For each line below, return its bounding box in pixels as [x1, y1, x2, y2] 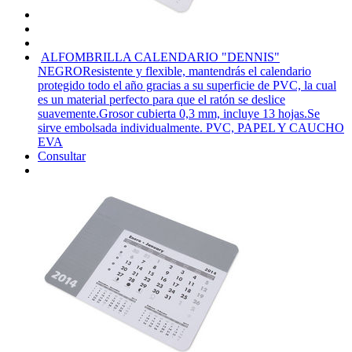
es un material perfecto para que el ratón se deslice [38, 92, 285, 106]
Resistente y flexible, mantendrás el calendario [82, 64, 311, 78]
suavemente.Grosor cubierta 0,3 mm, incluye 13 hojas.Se [38, 106, 320, 120]
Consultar [38, 148, 86, 163]
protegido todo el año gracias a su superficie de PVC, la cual [38, 78, 336, 92]
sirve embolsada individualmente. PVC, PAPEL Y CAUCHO [38, 120, 344, 134]
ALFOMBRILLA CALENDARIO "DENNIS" [41, 49, 280, 64]
